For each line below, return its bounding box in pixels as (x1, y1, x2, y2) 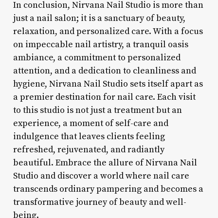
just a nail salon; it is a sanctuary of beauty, (13, 12, 185, 24)
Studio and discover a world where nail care (13, 170, 189, 182)
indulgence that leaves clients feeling (13, 130, 165, 142)
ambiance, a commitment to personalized (13, 52, 181, 63)
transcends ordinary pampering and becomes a (13, 183, 203, 195)
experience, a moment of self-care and (13, 117, 168, 129)
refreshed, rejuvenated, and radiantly (13, 144, 164, 155)
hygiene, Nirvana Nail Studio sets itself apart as (13, 78, 203, 90)
